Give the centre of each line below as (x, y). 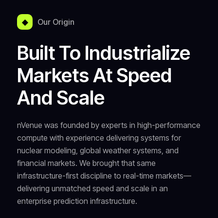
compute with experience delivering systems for (99, 138)
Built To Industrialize (104, 53)
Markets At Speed (94, 75)
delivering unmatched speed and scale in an (92, 188)
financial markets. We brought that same (86, 163)
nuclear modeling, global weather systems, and (98, 150)
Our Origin (56, 22)
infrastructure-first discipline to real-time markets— (104, 176)
